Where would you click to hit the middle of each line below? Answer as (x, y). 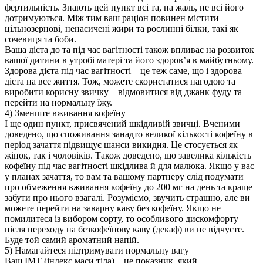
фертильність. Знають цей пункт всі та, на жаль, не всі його (124, 7)
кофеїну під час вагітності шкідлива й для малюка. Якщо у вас (129, 166)
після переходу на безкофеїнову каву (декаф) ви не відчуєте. (124, 229)
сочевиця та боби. (41, 39)
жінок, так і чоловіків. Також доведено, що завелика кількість (128, 155)
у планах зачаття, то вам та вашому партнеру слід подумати (124, 176)
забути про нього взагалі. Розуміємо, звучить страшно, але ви (127, 197)
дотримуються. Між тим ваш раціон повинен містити (112, 18)
